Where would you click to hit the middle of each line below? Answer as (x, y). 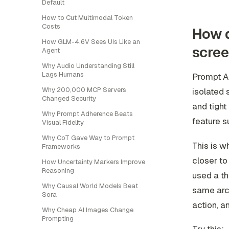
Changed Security (69, 98)
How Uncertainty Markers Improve (94, 162)
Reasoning (58, 170)
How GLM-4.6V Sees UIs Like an (91, 42)
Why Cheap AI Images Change (88, 210)
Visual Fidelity (63, 122)
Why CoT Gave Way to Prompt (88, 138)
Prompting (58, 219)
